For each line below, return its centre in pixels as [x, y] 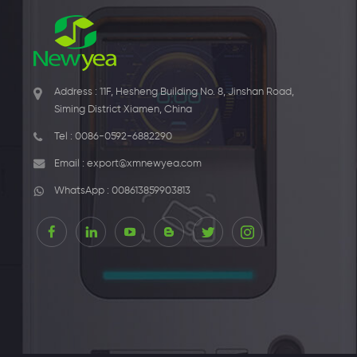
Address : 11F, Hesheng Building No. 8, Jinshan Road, [174, 92]
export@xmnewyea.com [144, 163]
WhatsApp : [83, 190]
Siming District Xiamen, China [123, 109]
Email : [71, 163]
